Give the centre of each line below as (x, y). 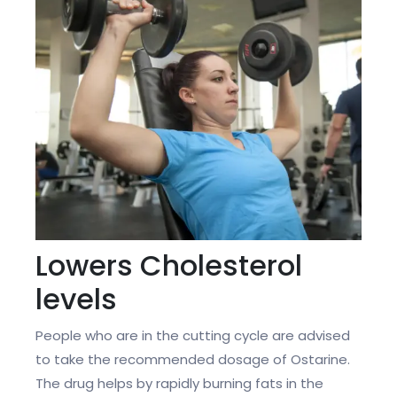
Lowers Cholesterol (169, 266)
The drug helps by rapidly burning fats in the (179, 384)
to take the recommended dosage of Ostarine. (193, 360)
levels (76, 300)
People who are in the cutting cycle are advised (193, 336)
